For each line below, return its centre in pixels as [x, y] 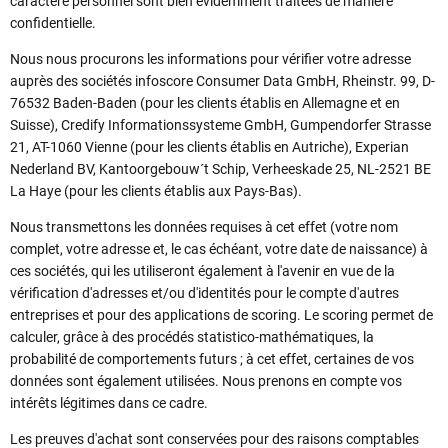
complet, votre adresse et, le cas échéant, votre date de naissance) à [219, 249]
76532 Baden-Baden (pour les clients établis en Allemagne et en [205, 103]
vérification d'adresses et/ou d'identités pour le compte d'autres [204, 293]
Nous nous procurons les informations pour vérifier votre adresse [210, 59]
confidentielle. [53, 23]
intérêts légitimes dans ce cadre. [109, 403]
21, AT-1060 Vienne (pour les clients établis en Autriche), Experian [209, 147]
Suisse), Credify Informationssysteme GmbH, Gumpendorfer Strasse [220, 125]
